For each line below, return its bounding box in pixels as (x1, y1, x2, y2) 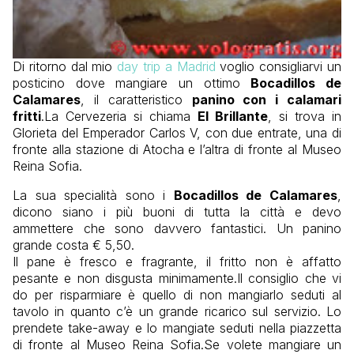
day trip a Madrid (117, 58, 216, 75)
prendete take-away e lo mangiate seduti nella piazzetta (13, 320, 341, 337)
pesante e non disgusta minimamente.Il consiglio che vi (13, 270, 341, 287)
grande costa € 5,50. (13, 237, 134, 254)
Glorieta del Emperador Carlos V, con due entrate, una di (13, 125, 341, 141)
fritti (13, 108, 41, 125)
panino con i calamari (191, 92, 341, 108)
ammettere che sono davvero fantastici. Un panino (13, 220, 341, 237)
